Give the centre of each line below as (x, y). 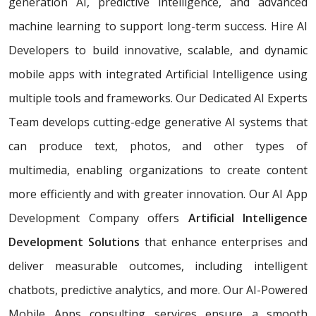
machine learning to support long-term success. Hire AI (158, 26)
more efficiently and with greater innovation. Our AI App (158, 194)
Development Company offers (98, 218)
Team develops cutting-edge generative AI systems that (158, 122)
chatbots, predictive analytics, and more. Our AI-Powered (158, 290)
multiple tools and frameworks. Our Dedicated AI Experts (158, 98)
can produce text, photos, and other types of (158, 146)
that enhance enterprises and (224, 242)
